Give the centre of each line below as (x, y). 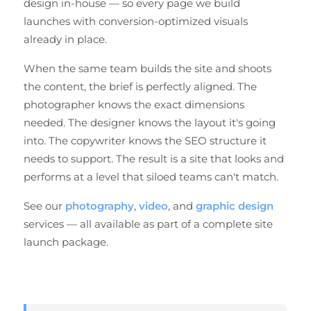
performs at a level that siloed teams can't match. (151, 177)
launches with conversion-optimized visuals (136, 21)
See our (44, 206)
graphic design (235, 206)
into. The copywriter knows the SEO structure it (145, 141)
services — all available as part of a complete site (148, 224)
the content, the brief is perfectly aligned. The (140, 86)
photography (100, 206)
